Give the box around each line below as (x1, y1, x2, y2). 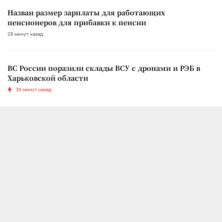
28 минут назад (7, 31, 43, 37)
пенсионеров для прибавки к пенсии (7, 17, 146, 27)
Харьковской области (7, 72, 88, 83)
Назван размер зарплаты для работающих (7, 7, 165, 17)
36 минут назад (16, 86, 52, 92)
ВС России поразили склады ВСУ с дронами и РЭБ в (7, 62, 200, 73)
